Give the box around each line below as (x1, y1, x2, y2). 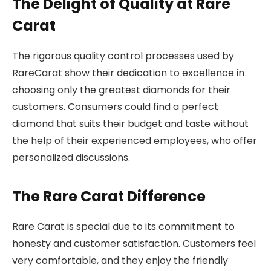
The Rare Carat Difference (12, 186, 206, 207)
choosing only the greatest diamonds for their (12, 82, 230, 97)
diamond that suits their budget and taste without (12, 116, 249, 131)
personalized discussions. (12, 150, 130, 165)
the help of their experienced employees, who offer (12, 133, 257, 148)
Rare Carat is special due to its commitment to (12, 220, 235, 234)
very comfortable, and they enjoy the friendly (12, 253, 228, 268)
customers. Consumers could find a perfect (12, 99, 218, 114)
